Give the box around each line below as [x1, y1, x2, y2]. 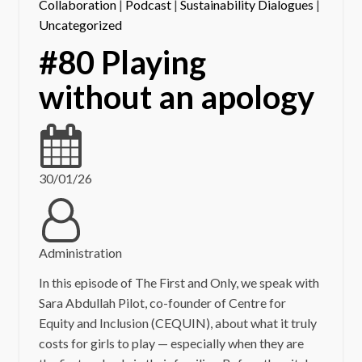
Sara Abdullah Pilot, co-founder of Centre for [38, 294, 286, 310]
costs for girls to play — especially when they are [38, 335, 304, 351]
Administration [38, 244, 122, 260]
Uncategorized [38, 17, 122, 33]
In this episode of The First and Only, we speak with [38, 274, 319, 290]
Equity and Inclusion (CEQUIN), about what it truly [38, 314, 317, 330]
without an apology [38, 78, 314, 116]
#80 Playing [38, 43, 206, 82]
